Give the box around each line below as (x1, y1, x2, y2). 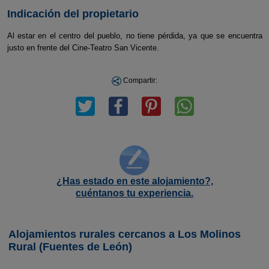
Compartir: (121, 76, 157, 85)
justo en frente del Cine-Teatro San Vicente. (7, 43, 162, 52)
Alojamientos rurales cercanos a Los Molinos (8, 228, 241, 240)
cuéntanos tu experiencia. (76, 188, 193, 198)
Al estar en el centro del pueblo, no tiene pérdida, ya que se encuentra (7, 31, 262, 40)
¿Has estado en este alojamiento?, (56, 176, 213, 186)
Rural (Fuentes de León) (8, 241, 132, 253)
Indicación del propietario (7, 8, 139, 20)
